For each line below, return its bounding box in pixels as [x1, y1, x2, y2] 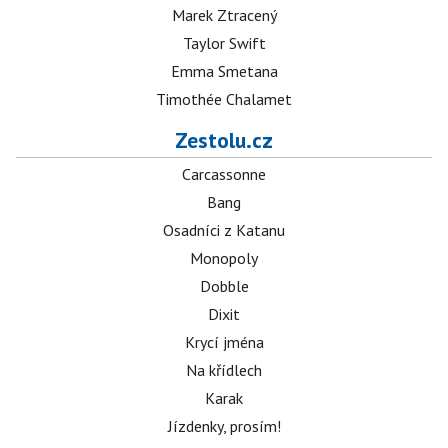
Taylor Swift [182, 33, 266, 53]
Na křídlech [186, 360, 262, 380]
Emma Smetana [170, 61, 278, 81]
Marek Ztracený [171, 5, 277, 25]
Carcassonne [182, 164, 266, 184]
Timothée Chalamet [156, 89, 292, 109]
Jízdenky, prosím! [167, 416, 281, 436]
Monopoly [190, 248, 258, 268]
